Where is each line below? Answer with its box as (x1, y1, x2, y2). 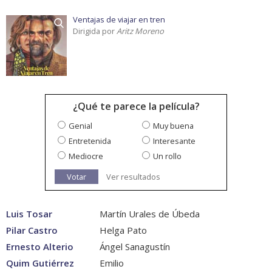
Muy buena (153, 120, 194, 132)
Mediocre (69, 151, 103, 162)
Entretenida (69, 135, 111, 147)
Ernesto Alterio (6, 240, 73, 253)
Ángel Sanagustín (97, 240, 170, 253)
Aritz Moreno (117, 25, 164, 37)
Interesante (153, 135, 195, 147)
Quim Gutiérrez (6, 257, 74, 270)
